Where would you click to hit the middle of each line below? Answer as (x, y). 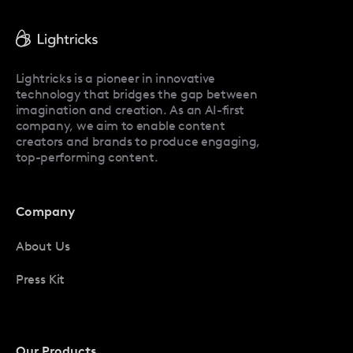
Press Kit (40, 280)
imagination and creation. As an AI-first (130, 110)
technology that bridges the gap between (136, 94)
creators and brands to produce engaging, (138, 141)
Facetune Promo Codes (83, 61)
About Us (43, 247)
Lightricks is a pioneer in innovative (115, 78)
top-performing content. (87, 157)
